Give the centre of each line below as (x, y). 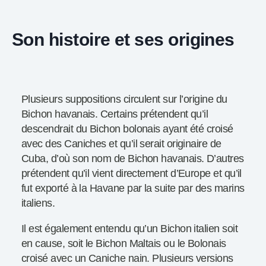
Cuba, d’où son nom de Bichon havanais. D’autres (133, 159)
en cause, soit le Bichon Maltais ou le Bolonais (124, 244)
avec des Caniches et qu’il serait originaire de (121, 144)
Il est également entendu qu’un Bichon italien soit (129, 229)
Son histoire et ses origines (123, 39)
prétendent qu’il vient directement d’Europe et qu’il (132, 174)
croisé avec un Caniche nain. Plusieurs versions (127, 259)
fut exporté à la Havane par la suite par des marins (133, 189)
